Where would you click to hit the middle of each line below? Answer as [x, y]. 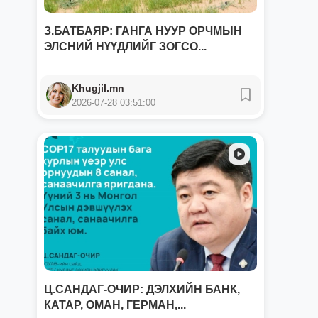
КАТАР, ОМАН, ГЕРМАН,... [115, 305]
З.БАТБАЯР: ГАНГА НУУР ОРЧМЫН [143, 31]
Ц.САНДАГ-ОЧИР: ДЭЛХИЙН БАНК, [142, 289]
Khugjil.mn [98, 88]
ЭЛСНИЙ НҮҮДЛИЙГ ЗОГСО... [125, 46]
